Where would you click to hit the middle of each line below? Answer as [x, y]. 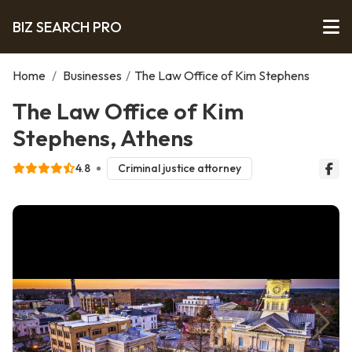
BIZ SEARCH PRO [67, 27]
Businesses [92, 75]
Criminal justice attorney [179, 169]
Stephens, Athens [103, 137]
